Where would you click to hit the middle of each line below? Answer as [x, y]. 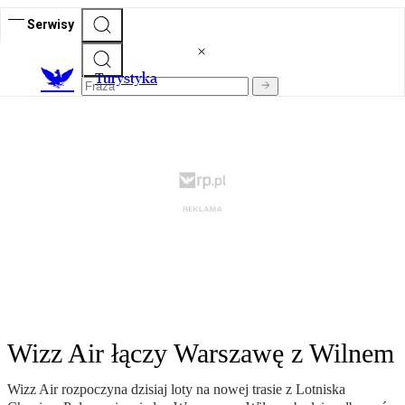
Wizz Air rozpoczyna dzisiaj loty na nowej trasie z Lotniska [176, 390]
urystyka [130, 79]
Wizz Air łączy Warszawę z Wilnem [201, 353]
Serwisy [51, 24]
